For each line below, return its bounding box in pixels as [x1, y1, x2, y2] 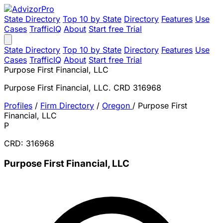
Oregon [102, 101, 132, 111]
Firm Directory [40, 101, 94, 111]
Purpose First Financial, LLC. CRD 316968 [4, 83, 161, 93]
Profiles [4, 101, 32, 111]
